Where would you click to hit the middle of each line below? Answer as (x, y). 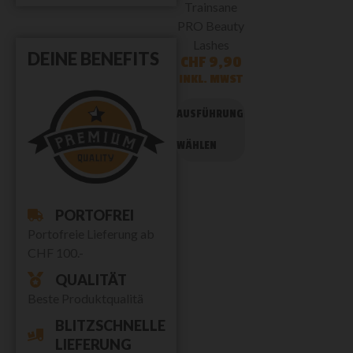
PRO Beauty (211, 26)
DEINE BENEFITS (93, 59)
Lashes (211, 45)
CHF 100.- (56, 253)
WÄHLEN (197, 146)
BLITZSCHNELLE (110, 326)
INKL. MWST (211, 79)
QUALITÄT (91, 280)
